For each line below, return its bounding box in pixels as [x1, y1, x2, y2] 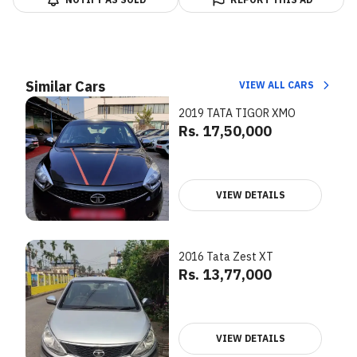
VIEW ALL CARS [239, 79, 314, 92]
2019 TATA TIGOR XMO [178, 106, 296, 120]
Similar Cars [25, 77, 105, 96]
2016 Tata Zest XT [178, 249, 273, 264]
